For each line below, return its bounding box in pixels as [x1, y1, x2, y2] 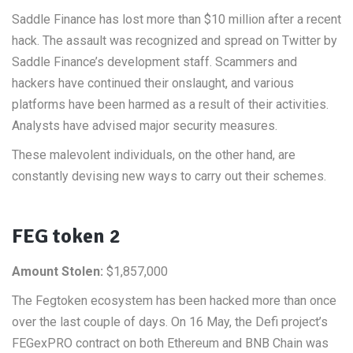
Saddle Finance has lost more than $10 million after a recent [12, 12, 341, 27]
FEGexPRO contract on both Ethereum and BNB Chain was [12, 336, 329, 351]
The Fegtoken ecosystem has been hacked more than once [12, 293, 336, 308]
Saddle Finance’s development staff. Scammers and [12, 54, 297, 69]
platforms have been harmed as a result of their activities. [12, 97, 329, 112]
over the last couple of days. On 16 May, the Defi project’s [12, 314, 328, 329]
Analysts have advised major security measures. [12, 118, 277, 133]
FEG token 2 [12, 224, 121, 249]
